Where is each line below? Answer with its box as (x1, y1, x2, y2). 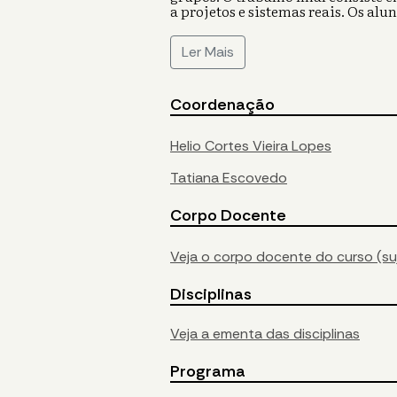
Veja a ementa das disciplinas (170, 324, 360, 344)
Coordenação (170, 94, 275, 116)
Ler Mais (182, 43, 234, 62)
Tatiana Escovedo (170, 168, 287, 188)
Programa (170, 361, 245, 383)
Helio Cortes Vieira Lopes (170, 136, 331, 156)
